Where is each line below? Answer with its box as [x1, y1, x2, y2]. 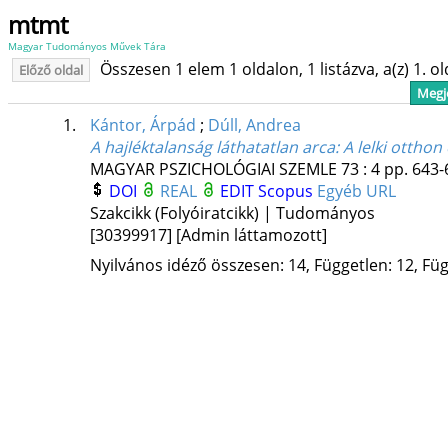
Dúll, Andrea [207, 114, 301, 137]
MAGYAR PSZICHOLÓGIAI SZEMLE [89, 158, 337, 181]
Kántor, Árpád [89, 114, 196, 137]
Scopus [257, 180, 317, 203]
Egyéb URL [316, 180, 396, 203]
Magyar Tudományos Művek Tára [8, 39, 166, 53]
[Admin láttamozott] [175, 224, 327, 247]
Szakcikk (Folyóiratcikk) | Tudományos [89, 202, 375, 225]
